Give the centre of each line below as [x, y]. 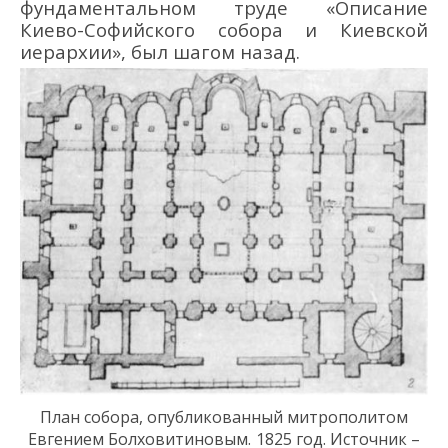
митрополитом [345, 417]
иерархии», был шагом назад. [160, 52]
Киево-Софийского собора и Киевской [224, 30]
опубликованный [213, 417]
